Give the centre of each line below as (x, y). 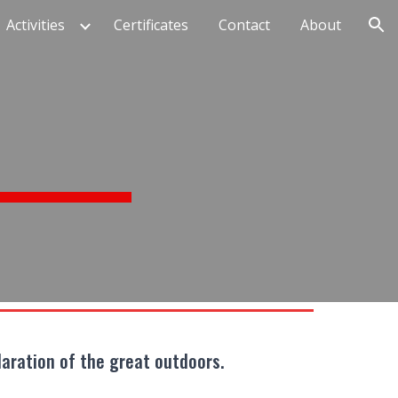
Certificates (151, 25)
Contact (244, 25)
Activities (36, 25)
